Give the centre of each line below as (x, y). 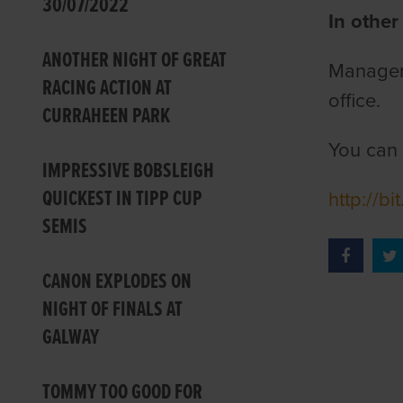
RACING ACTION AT (107, 88)
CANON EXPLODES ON (117, 282)
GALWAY (71, 337)
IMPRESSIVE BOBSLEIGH (129, 171)
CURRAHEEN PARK (107, 116)
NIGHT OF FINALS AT (113, 309)
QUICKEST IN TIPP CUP (123, 199)
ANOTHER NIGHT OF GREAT (135, 60)
